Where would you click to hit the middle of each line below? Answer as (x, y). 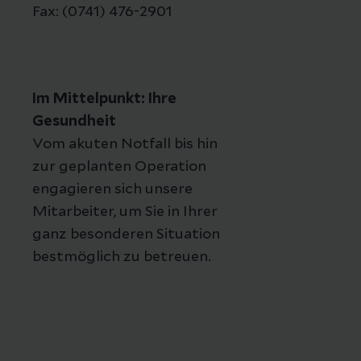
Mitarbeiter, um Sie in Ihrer (125, 212)
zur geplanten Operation (119, 167)
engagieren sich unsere (112, 189)
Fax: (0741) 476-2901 (102, 12)
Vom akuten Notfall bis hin (125, 144)
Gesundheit (74, 122)
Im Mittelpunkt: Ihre (104, 99)
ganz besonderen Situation (126, 234)
